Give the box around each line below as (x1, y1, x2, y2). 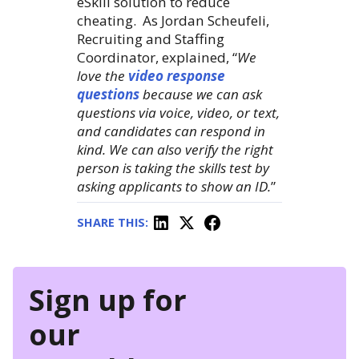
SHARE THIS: (77, 214, 148, 230)
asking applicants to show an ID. (77, 177, 271, 196)
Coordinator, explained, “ (77, 48, 237, 67)
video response (128, 67, 225, 86)
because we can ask (139, 85, 262, 104)
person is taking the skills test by (77, 159, 269, 178)
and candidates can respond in (77, 122, 265, 141)
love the (77, 67, 128, 86)
